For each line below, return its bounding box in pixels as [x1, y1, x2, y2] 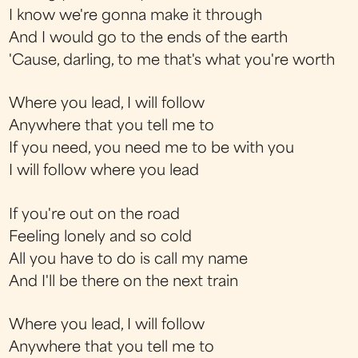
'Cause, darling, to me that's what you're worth [9, 54, 336, 68]
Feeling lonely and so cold [9, 230, 193, 245]
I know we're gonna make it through [9, 10, 263, 23]
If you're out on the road [9, 208, 181, 222]
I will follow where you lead [9, 165, 200, 179]
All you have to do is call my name [9, 253, 249, 267]
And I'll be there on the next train [9, 275, 239, 289]
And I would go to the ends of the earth [9, 32, 288, 46]
